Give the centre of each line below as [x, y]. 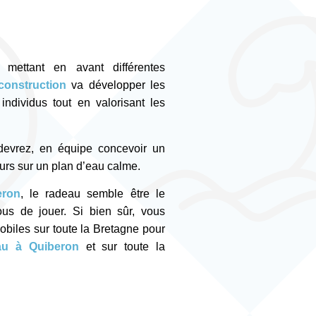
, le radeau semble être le [93, 194]
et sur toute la [126, 247]
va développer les [119, 85]
